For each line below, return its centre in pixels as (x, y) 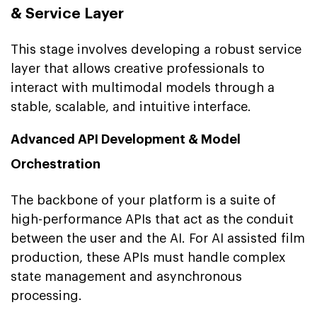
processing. (46, 295)
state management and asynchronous (126, 276)
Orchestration (56, 164)
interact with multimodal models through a (143, 87)
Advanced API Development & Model (126, 139)
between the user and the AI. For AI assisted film (158, 238)
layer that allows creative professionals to (138, 68)
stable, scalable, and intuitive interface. (131, 106)
